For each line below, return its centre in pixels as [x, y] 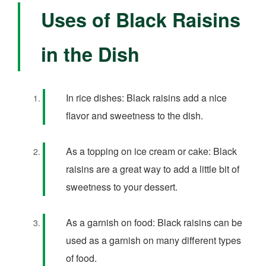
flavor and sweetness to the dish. [134, 116]
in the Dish [90, 54]
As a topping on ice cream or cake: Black [151, 151]
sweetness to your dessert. [122, 187]
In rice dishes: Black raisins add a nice [146, 98]
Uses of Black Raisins [141, 20]
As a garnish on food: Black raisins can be [154, 223]
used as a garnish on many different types [153, 240]
